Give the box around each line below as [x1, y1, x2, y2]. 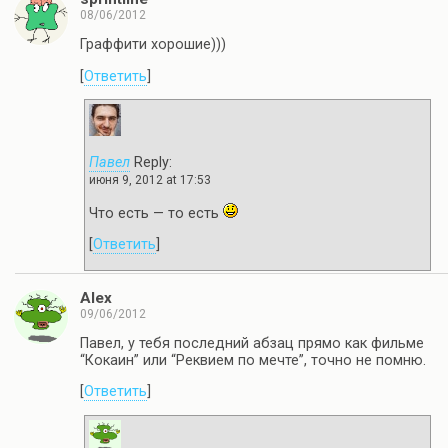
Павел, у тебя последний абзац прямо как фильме [80, 334, 424, 352]
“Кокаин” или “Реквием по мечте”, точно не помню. [80, 351, 426, 369]
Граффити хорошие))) [80, 36, 226, 54]
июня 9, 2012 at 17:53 [89, 173, 211, 188]
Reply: [130, 154, 172, 172]
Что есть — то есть [89, 204, 223, 222]
